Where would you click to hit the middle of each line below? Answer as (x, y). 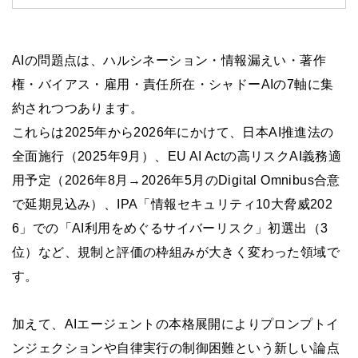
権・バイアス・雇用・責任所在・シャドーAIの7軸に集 (173, 85)
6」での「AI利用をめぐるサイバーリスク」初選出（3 (170, 229)
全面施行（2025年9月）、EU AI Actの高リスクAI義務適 (177, 157)
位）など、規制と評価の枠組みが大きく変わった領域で (176, 253)
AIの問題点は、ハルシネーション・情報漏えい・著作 (169, 61)
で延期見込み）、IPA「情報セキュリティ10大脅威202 (173, 205)
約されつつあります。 (78, 109)
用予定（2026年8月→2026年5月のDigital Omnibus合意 (176, 181)
